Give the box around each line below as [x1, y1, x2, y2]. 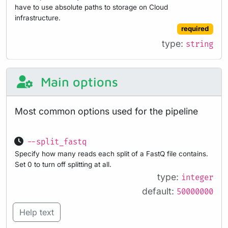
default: [142, 185, 177, 196]
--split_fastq [27, 137, 87, 147]
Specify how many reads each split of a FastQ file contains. [15, 149, 208, 158]
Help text [19, 207, 54, 217]
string [186, 39, 213, 49]
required [181, 24, 209, 33]
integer [181, 173, 213, 183]
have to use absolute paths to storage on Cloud [15, 3, 168, 11]
